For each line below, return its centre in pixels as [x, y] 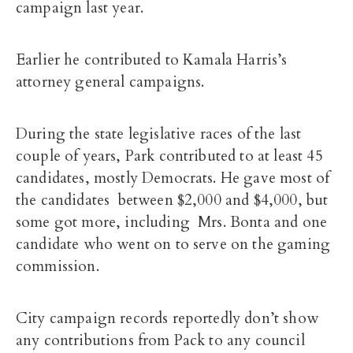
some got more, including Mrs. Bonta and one [172, 222]
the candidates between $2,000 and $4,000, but [172, 200]
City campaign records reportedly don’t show [167, 318]
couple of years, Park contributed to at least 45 [169, 156]
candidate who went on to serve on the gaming [173, 244]
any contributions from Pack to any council [160, 340]
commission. [58, 266]
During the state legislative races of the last [159, 134]
